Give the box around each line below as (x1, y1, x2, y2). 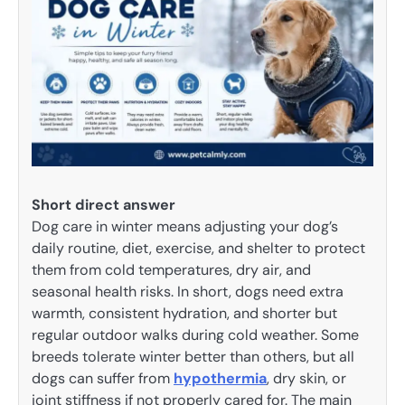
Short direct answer (32, 194, 175, 214)
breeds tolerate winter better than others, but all (32, 346, 354, 366)
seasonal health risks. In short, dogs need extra (32, 281, 344, 301)
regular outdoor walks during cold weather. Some (32, 325, 359, 344)
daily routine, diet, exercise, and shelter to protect (32, 238, 365, 258)
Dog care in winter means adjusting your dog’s (32, 216, 338, 236)
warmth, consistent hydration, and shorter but (32, 303, 337, 323)
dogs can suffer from (32, 368, 174, 388)
